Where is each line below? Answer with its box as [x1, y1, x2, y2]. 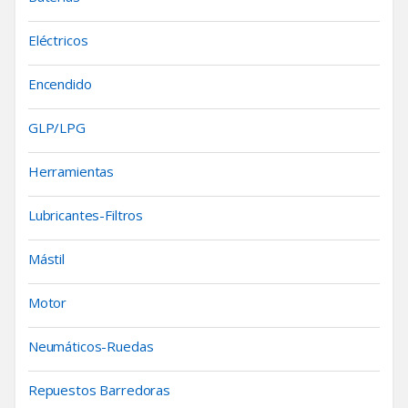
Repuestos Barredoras [27, 380, 170, 399]
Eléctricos [27, 30, 88, 49]
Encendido [27, 74, 92, 93]
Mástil [27, 249, 66, 268]
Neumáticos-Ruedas [27, 336, 154, 355]
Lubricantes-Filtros [27, 205, 144, 224]
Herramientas [27, 161, 115, 180]
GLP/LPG [27, 117, 86, 137]
